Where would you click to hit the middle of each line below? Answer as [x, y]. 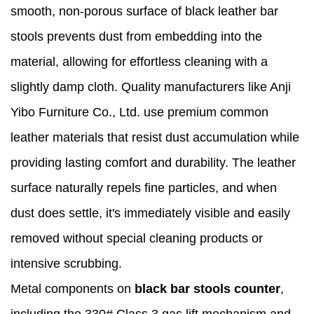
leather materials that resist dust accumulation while [155, 138]
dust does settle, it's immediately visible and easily [150, 213]
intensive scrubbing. [66, 264]
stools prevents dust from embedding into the [136, 37]
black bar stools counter [207, 289]
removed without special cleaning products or [137, 239]
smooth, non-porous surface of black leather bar [144, 12]
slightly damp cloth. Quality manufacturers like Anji [151, 87]
